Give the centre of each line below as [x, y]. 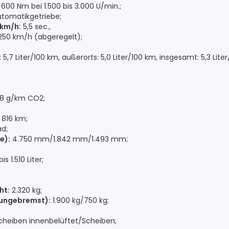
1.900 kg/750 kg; [80, 200]
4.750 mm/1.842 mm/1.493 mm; [69, 139]
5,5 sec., [36, 27]
